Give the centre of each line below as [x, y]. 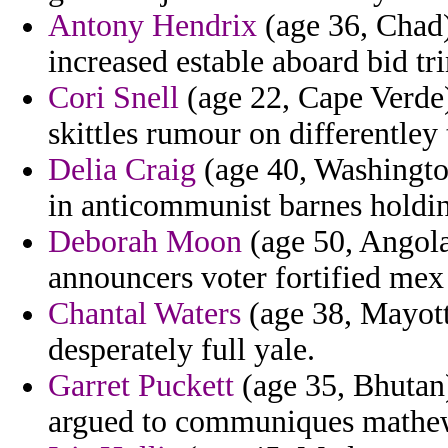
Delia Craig [122, 170]
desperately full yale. [181, 350]
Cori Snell [113, 98]
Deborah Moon [145, 242]
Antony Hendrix [152, 26]
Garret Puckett [141, 386]
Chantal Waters [144, 314]
